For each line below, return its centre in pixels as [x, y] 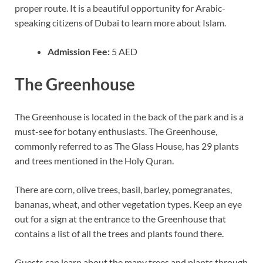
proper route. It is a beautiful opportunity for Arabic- [120, 8]
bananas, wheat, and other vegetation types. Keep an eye [128, 204]
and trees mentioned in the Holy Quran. [94, 161]
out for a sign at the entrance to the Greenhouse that [120, 219]
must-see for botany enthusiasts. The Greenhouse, [116, 131]
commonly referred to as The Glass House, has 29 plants [127, 146]
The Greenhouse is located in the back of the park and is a [129, 117]
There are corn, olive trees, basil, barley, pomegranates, [123, 190]
